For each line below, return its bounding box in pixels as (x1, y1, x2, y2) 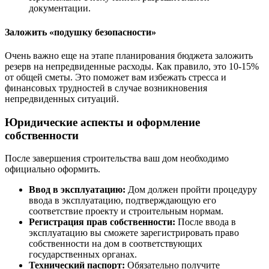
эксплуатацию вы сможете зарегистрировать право (29, 228, 239, 238)
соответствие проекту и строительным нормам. (29, 206, 223, 217)
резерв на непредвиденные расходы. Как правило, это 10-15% (5, 61, 259, 71)
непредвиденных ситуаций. (5, 93, 119, 104)
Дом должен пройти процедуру (125, 184, 257, 195)
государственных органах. (29, 249, 137, 260)
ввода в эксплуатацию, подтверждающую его (29, 195, 216, 206)
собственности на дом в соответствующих (29, 238, 202, 249)
